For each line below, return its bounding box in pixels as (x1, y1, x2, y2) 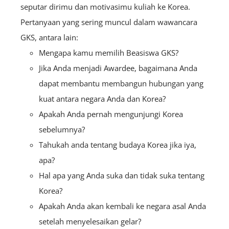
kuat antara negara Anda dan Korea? (39, 94, 166, 104)
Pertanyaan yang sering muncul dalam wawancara (20, 17, 197, 28)
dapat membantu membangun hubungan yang (39, 78, 203, 89)
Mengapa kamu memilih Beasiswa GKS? (39, 48, 178, 58)
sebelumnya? (39, 124, 85, 135)
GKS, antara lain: (20, 32, 78, 43)
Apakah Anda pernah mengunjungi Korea (39, 109, 183, 120)
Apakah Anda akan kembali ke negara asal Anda (39, 201, 206, 212)
